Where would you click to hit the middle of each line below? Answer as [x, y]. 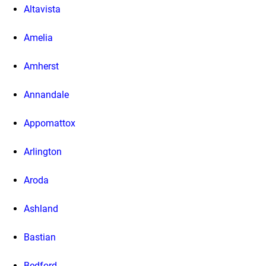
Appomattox [50, 123]
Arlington [43, 151]
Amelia [38, 37]
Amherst [41, 66]
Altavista [42, 9]
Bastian [40, 237]
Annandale [46, 94]
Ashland [41, 208]
